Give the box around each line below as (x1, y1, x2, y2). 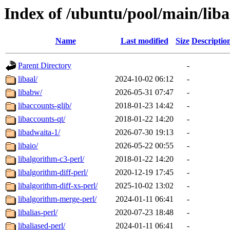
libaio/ (18, 141, 38, 150)
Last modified (120, 36, 168, 46)
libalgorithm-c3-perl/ (18, 155, 84, 164)
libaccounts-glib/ (18, 101, 71, 110)
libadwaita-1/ (18, 128, 60, 137)
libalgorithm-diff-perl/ (18, 168, 88, 177)
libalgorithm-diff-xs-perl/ (18, 181, 98, 190)
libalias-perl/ (18, 208, 57, 217)
